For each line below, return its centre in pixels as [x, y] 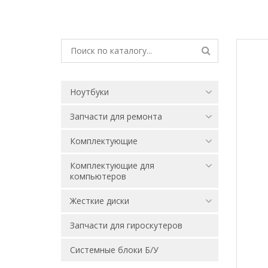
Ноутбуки [89, 92]
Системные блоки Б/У [114, 249]
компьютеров [98, 176]
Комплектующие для [112, 165]
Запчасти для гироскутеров [126, 225]
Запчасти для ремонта [116, 116]
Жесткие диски [100, 200]
